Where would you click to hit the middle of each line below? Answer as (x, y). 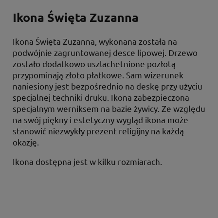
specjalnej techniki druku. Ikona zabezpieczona (101, 97)
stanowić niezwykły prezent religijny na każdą (98, 130)
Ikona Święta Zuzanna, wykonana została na (95, 41)
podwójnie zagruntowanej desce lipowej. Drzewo (105, 52)
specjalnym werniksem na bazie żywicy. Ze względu (109, 108)
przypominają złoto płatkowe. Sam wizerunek (98, 74)
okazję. (26, 142)
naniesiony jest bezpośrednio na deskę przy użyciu (108, 86)
